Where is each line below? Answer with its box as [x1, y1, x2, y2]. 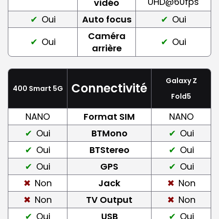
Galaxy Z [165, 75, 197, 86]
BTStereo [89, 143, 130, 156]
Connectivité [71, 80, 147, 96]
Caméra [88, 29, 126, 42]
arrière [91, 42, 122, 54]
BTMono [91, 127, 128, 139]
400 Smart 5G [12, 83, 63, 93]
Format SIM [84, 110, 135, 123]
